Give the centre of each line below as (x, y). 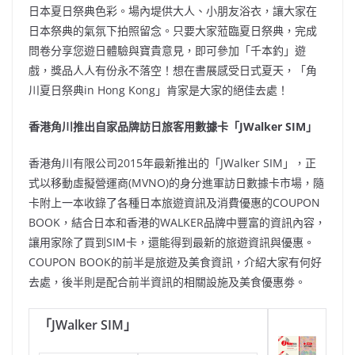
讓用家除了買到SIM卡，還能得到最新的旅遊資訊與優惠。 (172, 242)
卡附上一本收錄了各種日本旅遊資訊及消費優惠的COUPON (174, 203)
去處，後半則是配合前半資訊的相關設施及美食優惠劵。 (167, 282)
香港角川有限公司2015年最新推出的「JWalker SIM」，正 (172, 163)
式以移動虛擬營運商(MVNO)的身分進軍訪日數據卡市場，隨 (176, 183)
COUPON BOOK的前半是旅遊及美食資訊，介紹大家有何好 (175, 262)
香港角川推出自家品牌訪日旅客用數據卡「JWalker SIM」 (173, 127)
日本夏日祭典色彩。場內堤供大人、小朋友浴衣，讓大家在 (173, 11)
